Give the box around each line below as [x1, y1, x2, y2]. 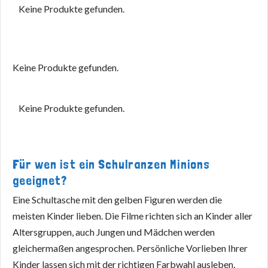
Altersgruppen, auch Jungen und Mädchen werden [13, 226, 215, 237]
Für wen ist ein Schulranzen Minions [13, 157, 210, 172]
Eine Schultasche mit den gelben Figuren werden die [13, 193, 222, 205]
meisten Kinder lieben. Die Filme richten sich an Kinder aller [13, 209, 252, 221]
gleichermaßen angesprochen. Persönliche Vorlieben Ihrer [13, 242, 248, 254]
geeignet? [13, 173, 68, 188]
